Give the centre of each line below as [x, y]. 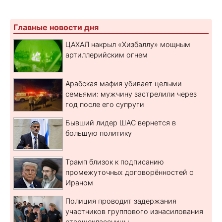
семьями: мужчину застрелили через [131, 94]
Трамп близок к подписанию [115, 162]
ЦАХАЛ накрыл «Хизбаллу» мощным [128, 44]
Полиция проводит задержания [121, 201]
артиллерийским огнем [107, 55]
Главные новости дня [56, 27]
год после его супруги [105, 104]
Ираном [79, 182]
